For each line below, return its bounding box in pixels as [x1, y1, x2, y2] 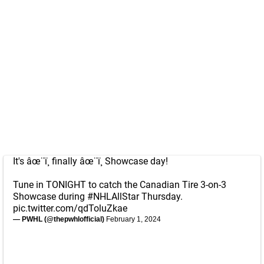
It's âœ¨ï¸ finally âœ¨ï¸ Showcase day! [13, 156, 168, 167]
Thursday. [139, 191, 183, 202]
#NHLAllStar [87, 191, 139, 202]
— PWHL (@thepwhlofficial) [13, 215, 106, 223]
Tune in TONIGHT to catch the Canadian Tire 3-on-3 [13, 179, 226, 190]
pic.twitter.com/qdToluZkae [13, 203, 127, 214]
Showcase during [13, 191, 87, 202]
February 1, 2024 [106, 215, 161, 223]
